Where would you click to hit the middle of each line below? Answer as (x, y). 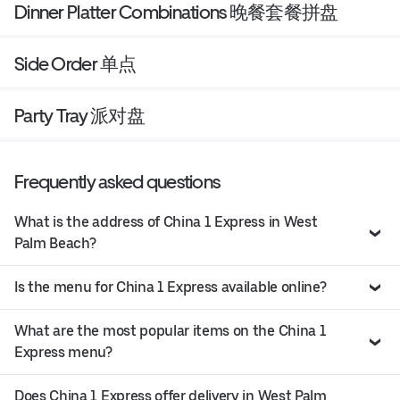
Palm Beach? (55, 244)
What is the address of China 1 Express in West (166, 222)
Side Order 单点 (75, 64)
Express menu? (63, 353)
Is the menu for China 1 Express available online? (171, 287)
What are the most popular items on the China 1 (171, 331)
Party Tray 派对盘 (79, 116)
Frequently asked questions (117, 182)
